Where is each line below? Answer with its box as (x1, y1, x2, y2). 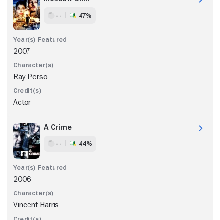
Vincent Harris (13, 200, 59, 209)
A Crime (44, 123, 72, 131)
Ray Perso (13, 72, 48, 81)
